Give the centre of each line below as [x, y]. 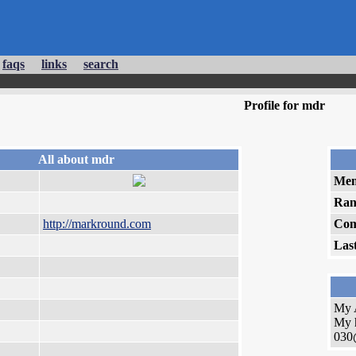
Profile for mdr [284, 105]
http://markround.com [97, 224]
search [101, 64]
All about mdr [76, 160]
